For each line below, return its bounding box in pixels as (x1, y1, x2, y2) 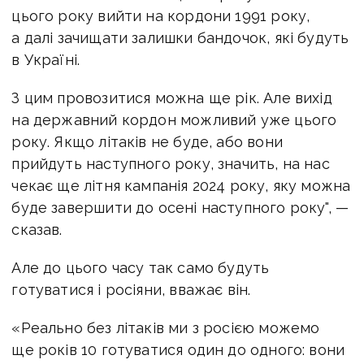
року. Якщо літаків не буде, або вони (11, 132, 283, 150)
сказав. (11, 220, 63, 238)
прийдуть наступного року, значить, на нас (11, 154, 330, 172)
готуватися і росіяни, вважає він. (11, 280, 251, 298)
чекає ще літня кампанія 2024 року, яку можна (11, 176, 351, 194)
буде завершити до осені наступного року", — (11, 198, 349, 216)
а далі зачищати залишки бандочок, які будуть (11, 28, 349, 46)
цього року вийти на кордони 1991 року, (11, 6, 310, 24)
